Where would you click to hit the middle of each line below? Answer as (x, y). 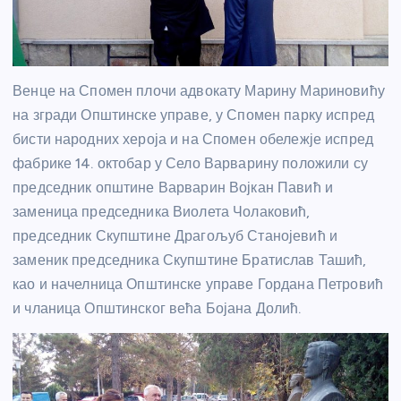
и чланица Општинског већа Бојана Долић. (157, 308)
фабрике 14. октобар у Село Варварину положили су (190, 163)
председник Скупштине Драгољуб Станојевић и (175, 235)
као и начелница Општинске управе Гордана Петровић (198, 284)
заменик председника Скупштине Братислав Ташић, (190, 260)
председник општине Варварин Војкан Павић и (173, 187)
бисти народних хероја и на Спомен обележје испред (193, 139)
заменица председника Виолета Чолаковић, (162, 211)
